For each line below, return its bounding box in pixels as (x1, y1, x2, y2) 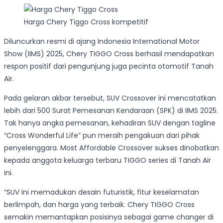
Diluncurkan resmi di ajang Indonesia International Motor (4, 36, 200, 47)
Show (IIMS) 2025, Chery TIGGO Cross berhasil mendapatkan (4, 49, 214, 59)
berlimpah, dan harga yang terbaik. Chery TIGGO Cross (4, 200, 195, 210)
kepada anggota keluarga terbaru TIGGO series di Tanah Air (4, 155, 211, 166)
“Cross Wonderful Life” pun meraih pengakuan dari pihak (4, 130, 200, 141)
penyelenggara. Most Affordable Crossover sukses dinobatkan (4, 143, 219, 153)
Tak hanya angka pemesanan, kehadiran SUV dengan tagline (4, 118, 216, 128)
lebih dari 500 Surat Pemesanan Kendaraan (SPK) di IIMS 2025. (4, 106, 218, 116)
